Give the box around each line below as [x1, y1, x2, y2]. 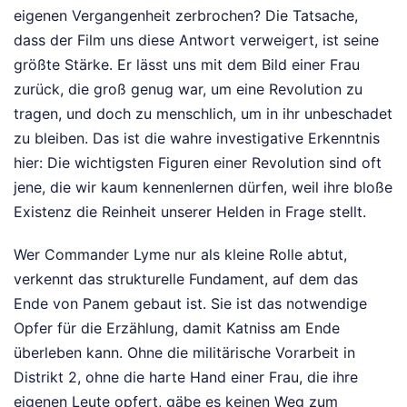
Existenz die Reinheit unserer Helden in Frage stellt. [14, 203, 366, 222]
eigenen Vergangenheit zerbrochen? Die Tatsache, [14, 6, 358, 25]
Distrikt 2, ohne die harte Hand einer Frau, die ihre [14, 368, 358, 387]
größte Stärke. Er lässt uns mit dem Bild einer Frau [14, 55, 360, 74]
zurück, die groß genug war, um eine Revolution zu [14, 80, 362, 99]
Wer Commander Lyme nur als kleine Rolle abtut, [14, 245, 347, 264]
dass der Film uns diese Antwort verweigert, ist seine [14, 31, 379, 50]
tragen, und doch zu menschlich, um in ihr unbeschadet [14, 104, 392, 124]
